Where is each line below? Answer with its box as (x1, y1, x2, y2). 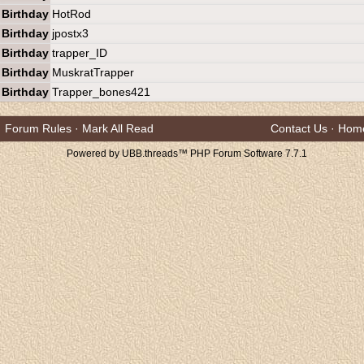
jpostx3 (52, 27, 89, 40)
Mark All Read (82, 122, 154, 135)
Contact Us (271, 122, 327, 135)
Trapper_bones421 (52, 85, 150, 98)
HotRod (52, 7, 91, 20)
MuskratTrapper (52, 66, 134, 79)
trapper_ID (52, 46, 107, 59)
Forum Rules (5, 122, 71, 135)
